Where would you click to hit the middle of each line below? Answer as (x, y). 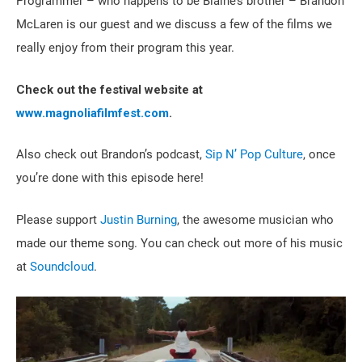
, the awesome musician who (255, 219)
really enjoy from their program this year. (125, 48)
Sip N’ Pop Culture (254, 155)
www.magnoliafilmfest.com (93, 113)
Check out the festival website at (109, 89)
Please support (58, 219)
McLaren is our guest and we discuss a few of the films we (174, 25)
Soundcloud (62, 266)
